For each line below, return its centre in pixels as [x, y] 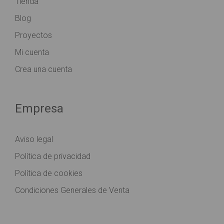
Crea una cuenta [43, 69]
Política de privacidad [53, 156]
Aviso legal [34, 139]
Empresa [39, 108]
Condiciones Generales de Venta [72, 190]
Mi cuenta [32, 52]
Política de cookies [49, 173]
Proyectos [33, 35]
